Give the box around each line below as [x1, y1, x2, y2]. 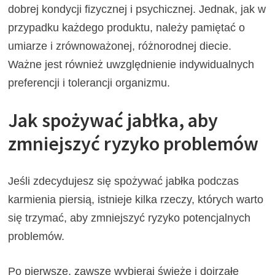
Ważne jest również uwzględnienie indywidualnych [8, 58, 255, 71]
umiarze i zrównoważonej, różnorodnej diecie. [8, 40, 232, 53]
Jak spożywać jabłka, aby [8, 108, 219, 133]
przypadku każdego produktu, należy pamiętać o [8, 21, 246, 34]
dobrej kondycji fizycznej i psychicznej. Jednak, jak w [8, 3, 266, 16]
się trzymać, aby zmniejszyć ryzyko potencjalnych [8, 211, 251, 224]
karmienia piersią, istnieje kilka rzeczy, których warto [8, 193, 264, 206]
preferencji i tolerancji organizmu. [8, 77, 171, 90]
